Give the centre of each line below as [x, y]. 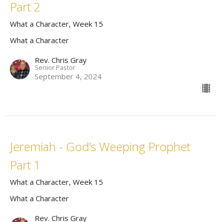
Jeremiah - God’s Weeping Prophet [100, 147]
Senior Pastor [55, 68]
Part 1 [25, 165]
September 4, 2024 [68, 77]
